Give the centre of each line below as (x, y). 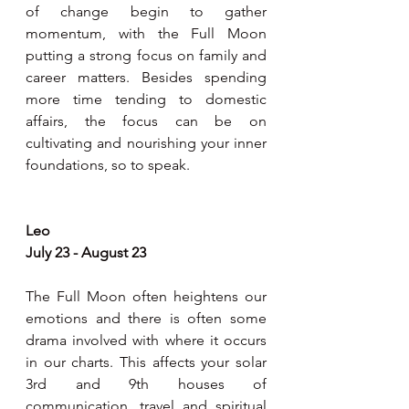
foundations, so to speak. (108, 165)
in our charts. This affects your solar (146, 362)
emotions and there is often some (146, 318)
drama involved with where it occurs (146, 340)
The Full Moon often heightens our (146, 296)
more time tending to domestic (146, 99)
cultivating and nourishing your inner (146, 143)
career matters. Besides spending (146, 77)
